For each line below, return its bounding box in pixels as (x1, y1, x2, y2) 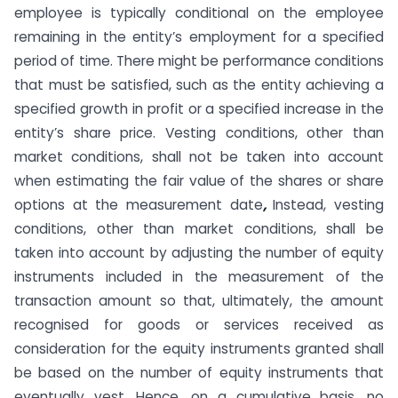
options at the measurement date (14, 195, 263, 215)
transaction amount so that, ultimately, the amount (14, 291, 384, 311)
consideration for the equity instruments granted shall (14, 339, 384, 359)
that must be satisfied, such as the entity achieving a (14, 76, 384, 95)
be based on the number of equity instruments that (14, 363, 384, 383)
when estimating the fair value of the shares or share (14, 171, 384, 191)
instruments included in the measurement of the (14, 267, 384, 287)
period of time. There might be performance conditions (14, 52, 384, 71)
